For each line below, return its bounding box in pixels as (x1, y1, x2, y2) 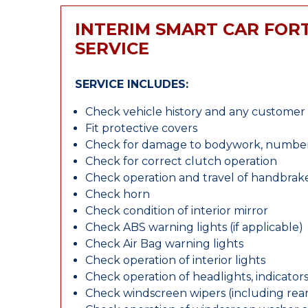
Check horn (85, 188, 150, 201)
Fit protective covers (85, 122, 197, 135)
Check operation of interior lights (85, 254, 265, 267)
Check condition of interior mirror (85, 204, 268, 217)
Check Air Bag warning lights (85, 237, 243, 250)
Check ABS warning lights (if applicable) (85, 221, 303, 234)
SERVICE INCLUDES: (75, 78, 188, 91)
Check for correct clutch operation (85, 155, 277, 168)
